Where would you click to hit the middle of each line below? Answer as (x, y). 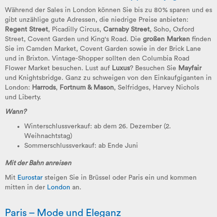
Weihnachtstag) (48, 136)
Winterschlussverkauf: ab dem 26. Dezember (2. (98, 126)
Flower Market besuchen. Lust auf (58, 68)
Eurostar (30, 178)
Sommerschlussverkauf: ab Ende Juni (81, 146)
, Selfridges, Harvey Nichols (156, 88)
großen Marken (166, 39)
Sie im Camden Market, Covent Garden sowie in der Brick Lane (103, 49)
